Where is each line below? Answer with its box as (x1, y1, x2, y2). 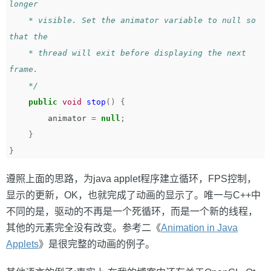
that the (9, 32, 62, 41)
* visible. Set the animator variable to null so (9, 16, 28, 25)
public (28, 97, 57, 106)
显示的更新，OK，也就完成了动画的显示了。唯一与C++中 (6, 190, 261, 200)
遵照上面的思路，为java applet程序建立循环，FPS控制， (6, 174, 256, 184)
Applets (6, 239, 39, 249)
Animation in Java (161, 223, 238, 233)
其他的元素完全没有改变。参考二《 (6, 223, 161, 233)
